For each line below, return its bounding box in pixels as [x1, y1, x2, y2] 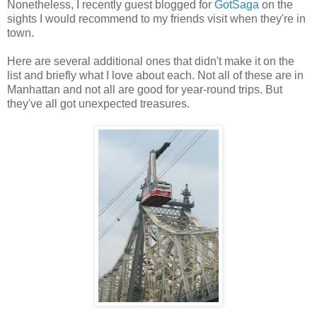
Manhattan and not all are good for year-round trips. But [7, 83, 282, 96]
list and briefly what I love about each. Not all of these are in [7, 69, 304, 81]
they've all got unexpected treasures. [7, 97, 190, 110]
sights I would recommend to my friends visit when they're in [7, 12, 306, 25]
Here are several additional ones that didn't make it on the [7, 54, 294, 67]
